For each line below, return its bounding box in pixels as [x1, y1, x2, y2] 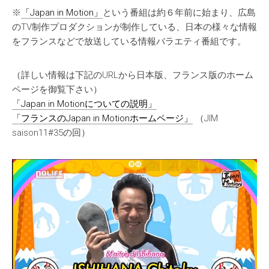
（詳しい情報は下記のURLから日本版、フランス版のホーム [12, 69, 253, 80]
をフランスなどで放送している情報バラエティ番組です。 [12, 35, 246, 47]
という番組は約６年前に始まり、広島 [103, 7, 256, 18]
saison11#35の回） [12, 127, 90, 138]
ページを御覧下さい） [12, 83, 102, 95]
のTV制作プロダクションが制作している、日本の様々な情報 [12, 21, 257, 32]
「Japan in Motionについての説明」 [12, 98, 157, 109]
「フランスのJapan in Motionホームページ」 [12, 112, 193, 124]
